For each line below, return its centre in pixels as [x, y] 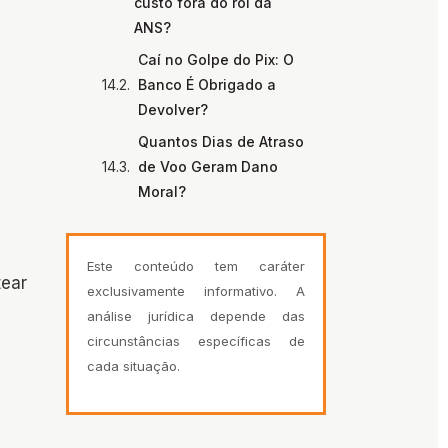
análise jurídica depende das [196, 316]
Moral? [162, 192]
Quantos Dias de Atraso [221, 142]
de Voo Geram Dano [208, 167]
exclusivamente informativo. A [196, 291]
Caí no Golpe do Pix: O [216, 60]
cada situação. [133, 366]
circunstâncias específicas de [196, 341]
